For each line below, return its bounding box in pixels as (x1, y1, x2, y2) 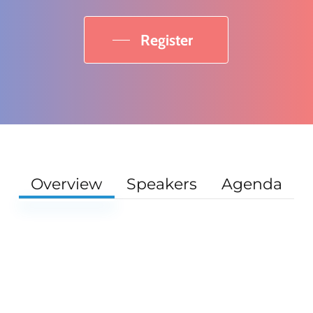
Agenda (221, 175, 282, 194)
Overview (31, 175, 103, 194)
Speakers (126, 175, 197, 194)
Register (140, 30, 194, 49)
